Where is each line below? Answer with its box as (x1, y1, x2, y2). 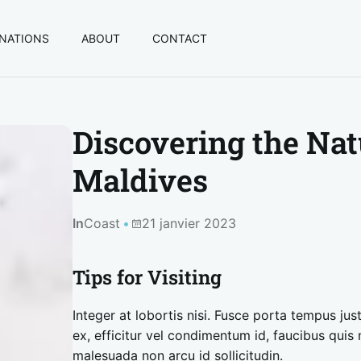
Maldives (73, 160, 209, 200)
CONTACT (152, 31, 207, 45)
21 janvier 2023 (142, 215, 237, 231)
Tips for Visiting (73, 264, 222, 290)
